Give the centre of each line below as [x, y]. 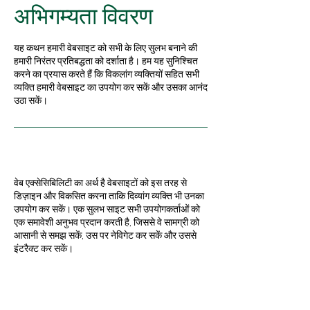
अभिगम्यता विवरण [83, 16]
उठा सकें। [31, 100]
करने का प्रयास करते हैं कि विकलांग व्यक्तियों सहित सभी [107, 74]
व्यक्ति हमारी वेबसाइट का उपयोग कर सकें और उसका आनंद [111, 87]
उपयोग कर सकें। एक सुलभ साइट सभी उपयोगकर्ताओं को [107, 209]
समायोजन [45, 301]
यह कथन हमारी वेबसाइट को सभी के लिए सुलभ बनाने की [106, 47]
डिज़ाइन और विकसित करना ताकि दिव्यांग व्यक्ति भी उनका [109, 195]
